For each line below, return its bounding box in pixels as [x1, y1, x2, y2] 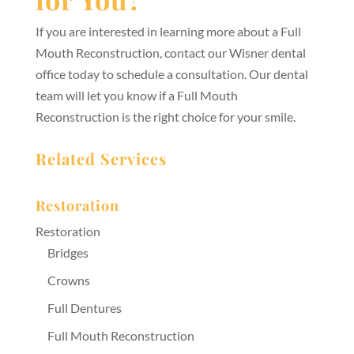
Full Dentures [47, 299, 122, 315]
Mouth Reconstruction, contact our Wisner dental [35, 44, 306, 60]
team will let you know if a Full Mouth [35, 87, 238, 103]
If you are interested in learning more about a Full [35, 23, 301, 39]
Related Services [35, 147, 167, 169]
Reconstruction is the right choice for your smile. [35, 108, 296, 124]
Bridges [47, 244, 88, 260]
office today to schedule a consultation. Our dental [35, 66, 308, 81]
